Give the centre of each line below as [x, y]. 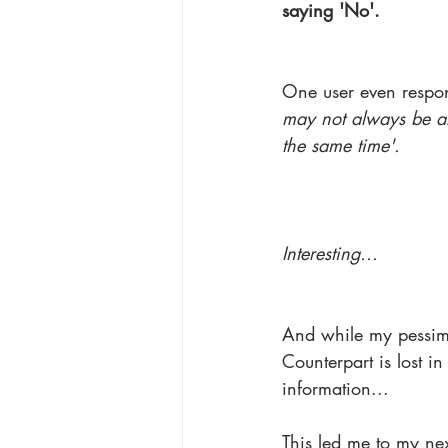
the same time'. [341, 145]
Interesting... [330, 253]
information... [335, 388]
